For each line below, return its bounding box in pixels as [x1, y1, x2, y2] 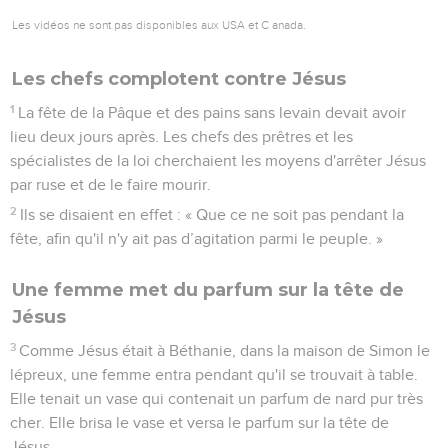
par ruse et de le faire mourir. [10, 176, 211, 193]
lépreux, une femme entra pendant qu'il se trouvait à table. [10, 366, 418, 383]
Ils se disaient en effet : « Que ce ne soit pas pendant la [20, 206, 405, 223]
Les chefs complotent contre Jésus [12, 67, 346, 90]
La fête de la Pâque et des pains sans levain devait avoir [18, 104, 407, 121]
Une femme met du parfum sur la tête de [12, 278, 404, 301]
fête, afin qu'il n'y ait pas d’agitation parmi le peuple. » [10, 230, 383, 247]
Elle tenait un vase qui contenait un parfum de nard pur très [10, 390, 423, 407]
